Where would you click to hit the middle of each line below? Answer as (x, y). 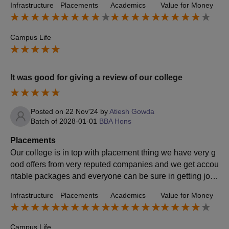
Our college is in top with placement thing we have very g (113, 152)
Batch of (45, 121)
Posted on (48, 111)
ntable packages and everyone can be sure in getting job (112, 176)
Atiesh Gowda (132, 111)
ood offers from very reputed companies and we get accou (114, 164)
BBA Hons (115, 121)
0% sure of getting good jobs (62, 199)
